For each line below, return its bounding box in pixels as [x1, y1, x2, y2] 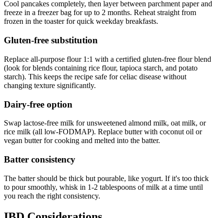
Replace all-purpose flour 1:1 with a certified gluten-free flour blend [4, 54, 211, 63]
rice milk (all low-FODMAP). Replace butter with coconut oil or [4, 127, 202, 136]
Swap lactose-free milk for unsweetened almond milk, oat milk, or [4, 119, 206, 127]
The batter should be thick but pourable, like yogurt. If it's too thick [4, 174, 209, 182]
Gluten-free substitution [4, 35, 98, 46]
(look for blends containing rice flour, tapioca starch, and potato [4, 63, 198, 72]
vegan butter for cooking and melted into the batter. [4, 136, 160, 145]
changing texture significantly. [4, 81, 96, 90]
